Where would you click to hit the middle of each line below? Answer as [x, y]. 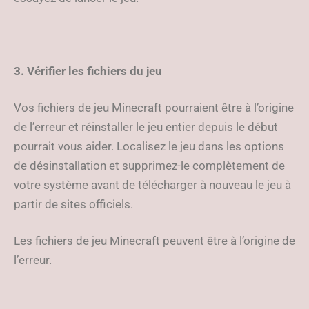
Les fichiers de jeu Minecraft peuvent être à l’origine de [154, 241]
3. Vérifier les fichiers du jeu [88, 71]
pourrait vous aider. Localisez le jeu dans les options [149, 146]
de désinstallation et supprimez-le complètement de [149, 166]
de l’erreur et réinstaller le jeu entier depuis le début [146, 127]
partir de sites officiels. [73, 204]
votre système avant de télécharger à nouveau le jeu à [152, 185]
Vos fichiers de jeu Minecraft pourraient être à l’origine [154, 108]
